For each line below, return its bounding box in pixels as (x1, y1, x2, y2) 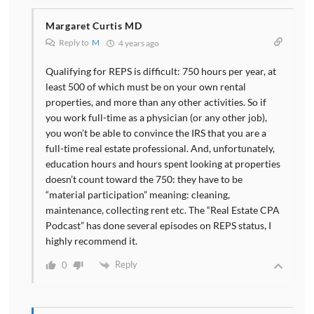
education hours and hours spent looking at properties (46, 157, 280, 170)
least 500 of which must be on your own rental (46, 80, 246, 93)
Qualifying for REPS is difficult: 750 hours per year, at (46, 64, 276, 77)
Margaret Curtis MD (46, 19, 142, 32)
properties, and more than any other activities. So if (46, 95, 266, 108)
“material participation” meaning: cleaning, (46, 188, 230, 200)
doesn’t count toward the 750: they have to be (46, 172, 243, 185)
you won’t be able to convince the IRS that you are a (46, 126, 266, 139)
